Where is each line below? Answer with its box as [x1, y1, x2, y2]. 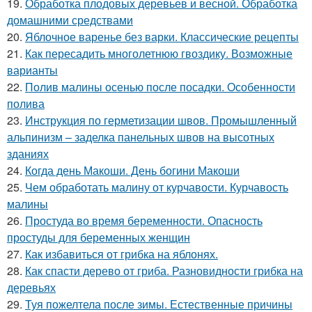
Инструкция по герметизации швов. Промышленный [25, 112, 297, 129]
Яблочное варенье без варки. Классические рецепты [25, 29, 299, 45]
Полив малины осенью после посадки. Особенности [25, 79, 295, 95]
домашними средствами [7, 12, 133, 29]
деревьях [7, 279, 56, 296]
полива [7, 95, 45, 112]
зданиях [7, 146, 49, 162]
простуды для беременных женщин [7, 229, 190, 246]
